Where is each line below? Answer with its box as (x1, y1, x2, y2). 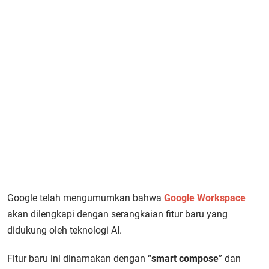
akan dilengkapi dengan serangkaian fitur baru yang (7, 208, 228, 220)
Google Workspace (164, 192, 246, 204)
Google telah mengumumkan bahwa (7, 192, 164, 204)
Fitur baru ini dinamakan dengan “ (7, 253, 151, 264)
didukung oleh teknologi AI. (7, 225, 122, 236)
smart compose (151, 253, 219, 264)
